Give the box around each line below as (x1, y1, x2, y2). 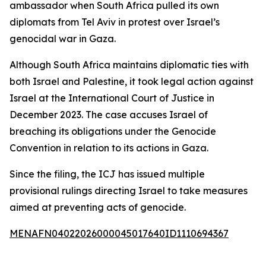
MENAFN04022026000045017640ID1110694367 (9, 227, 229, 239)
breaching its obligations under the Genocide (9, 125, 216, 137)
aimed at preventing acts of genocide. (9, 201, 186, 213)
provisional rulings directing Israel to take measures (9, 185, 248, 197)
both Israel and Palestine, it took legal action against (9, 75, 254, 87)
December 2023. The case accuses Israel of (9, 109, 208, 121)
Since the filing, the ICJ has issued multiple (9, 168, 205, 180)
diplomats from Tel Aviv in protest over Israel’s (9, 16, 220, 28)
